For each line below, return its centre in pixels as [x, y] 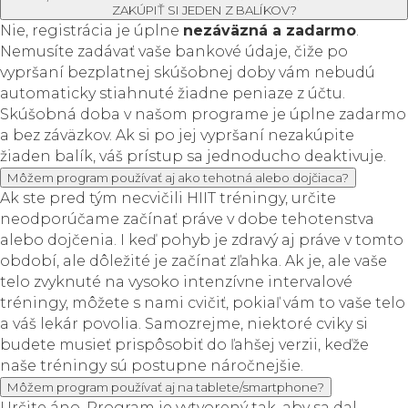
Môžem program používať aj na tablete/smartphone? [166, 387]
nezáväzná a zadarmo [270, 31]
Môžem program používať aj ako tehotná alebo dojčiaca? [178, 178]
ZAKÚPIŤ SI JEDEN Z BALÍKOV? [204, 10]
